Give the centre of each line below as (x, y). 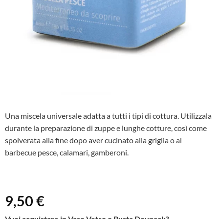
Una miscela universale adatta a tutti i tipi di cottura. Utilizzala (108, 115)
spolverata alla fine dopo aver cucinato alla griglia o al (93, 140)
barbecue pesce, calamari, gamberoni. (66, 152)
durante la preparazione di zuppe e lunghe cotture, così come (106, 128)
